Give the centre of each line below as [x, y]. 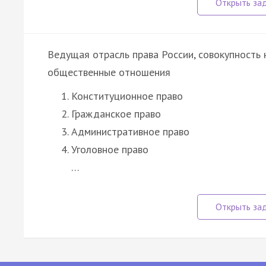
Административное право [130, 131]
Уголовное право [110, 149]
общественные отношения [109, 72]
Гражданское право [116, 113]
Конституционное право [127, 96]
